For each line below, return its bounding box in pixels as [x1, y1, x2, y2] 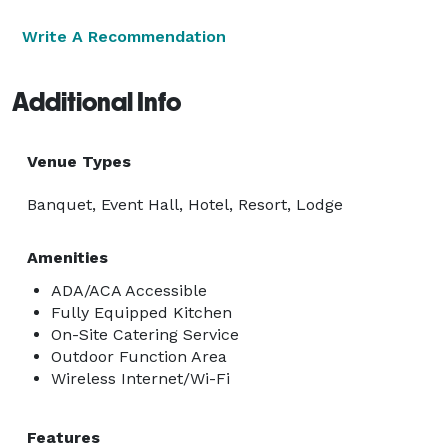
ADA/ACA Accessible [51, 280, 207, 300]
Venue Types [27, 151, 131, 171]
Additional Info [12, 86, 181, 117]
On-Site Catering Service [51, 324, 239, 344]
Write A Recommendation [22, 26, 226, 46]
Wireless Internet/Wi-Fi [51, 368, 230, 388]
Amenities [27, 247, 108, 267]
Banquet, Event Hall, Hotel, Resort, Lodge [27, 194, 343, 214]
